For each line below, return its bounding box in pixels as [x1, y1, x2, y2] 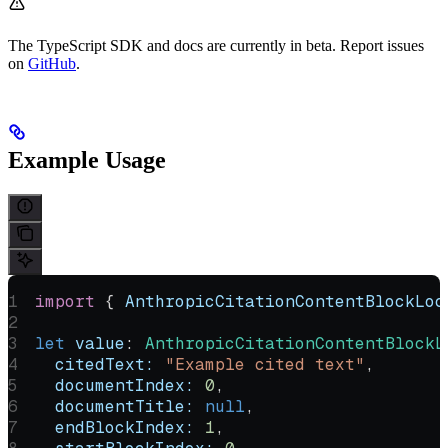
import [35, 290, 96, 312]
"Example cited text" [155, 353, 366, 375]
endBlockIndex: [35, 416, 196, 438]
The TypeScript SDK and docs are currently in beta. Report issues [8, 36, 424, 54]
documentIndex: [35, 374, 196, 396]
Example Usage [8, 146, 166, 173]
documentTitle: [35, 395, 196, 417]
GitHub [28, 54, 76, 72]
